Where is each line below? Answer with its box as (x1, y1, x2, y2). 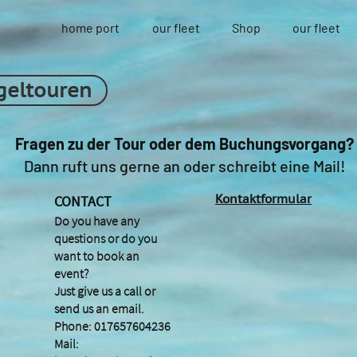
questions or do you (54, 230, 157, 247)
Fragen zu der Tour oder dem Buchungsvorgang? (15, 134, 354, 154)
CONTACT (54, 192, 112, 211)
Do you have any (54, 213, 139, 229)
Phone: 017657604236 (54, 318, 171, 335)
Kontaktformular (215, 191, 312, 207)
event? (54, 265, 88, 282)
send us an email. (54, 300, 144, 317)
